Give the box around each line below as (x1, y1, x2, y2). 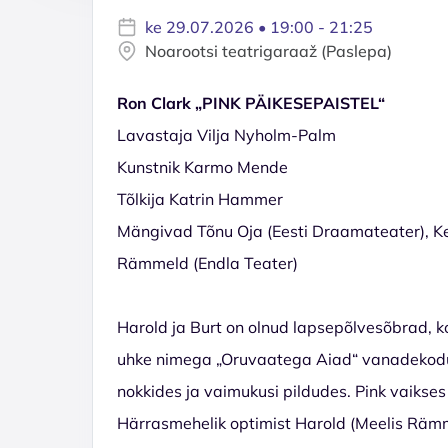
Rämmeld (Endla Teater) (117, 252, 298, 273)
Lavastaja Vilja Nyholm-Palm (117, 124, 336, 145)
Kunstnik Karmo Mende (117, 156, 288, 177)
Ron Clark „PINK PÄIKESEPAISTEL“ (117, 92, 385, 113)
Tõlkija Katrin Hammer (117, 188, 283, 209)
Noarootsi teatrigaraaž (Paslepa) (145, 40, 392, 61)
